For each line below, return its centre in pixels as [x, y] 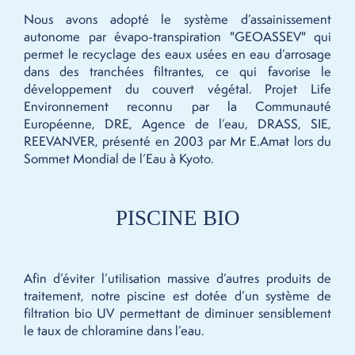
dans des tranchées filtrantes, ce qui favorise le [177, 71]
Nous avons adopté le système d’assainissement [177, 19]
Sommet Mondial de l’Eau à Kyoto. [119, 158]
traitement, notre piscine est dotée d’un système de [177, 296]
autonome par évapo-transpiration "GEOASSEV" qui [177, 36]
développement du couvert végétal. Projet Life [177, 89]
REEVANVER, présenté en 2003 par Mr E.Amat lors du [177, 141]
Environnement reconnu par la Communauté [177, 106]
